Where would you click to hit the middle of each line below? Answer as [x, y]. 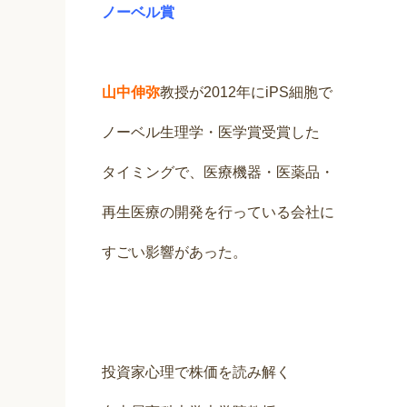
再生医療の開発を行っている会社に [218, 213]
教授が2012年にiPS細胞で [246, 93]
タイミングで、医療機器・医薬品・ [218, 173]
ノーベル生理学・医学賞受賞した [211, 133]
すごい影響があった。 [174, 253]
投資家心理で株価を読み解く [196, 372]
